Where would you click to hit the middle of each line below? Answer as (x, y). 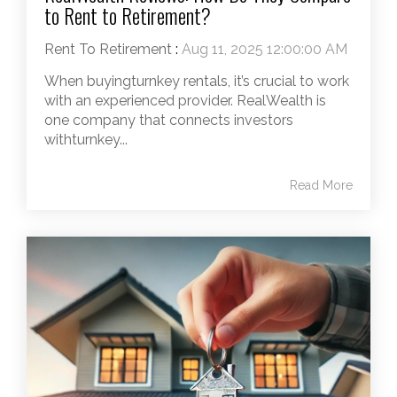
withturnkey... (86, 139)
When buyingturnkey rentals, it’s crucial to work (197, 81)
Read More (321, 185)
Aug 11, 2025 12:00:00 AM (265, 49)
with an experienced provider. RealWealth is (185, 100)
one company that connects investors (169, 120)
